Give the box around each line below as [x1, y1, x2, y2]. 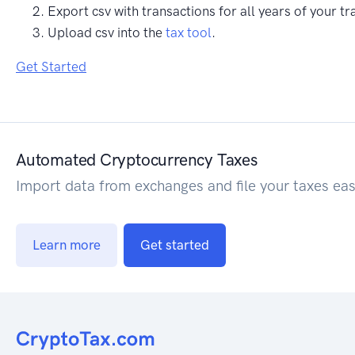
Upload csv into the [48, 24, 166, 40]
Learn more [32, 236, 101, 253]
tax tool [166, 24, 212, 40]
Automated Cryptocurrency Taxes [16, 149, 258, 170]
